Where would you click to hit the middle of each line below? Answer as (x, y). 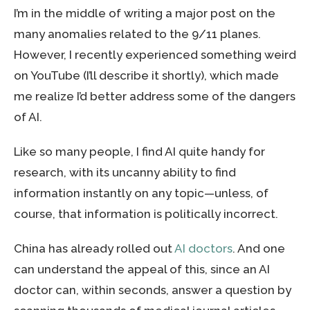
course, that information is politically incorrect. (146, 214)
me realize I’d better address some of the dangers (155, 96)
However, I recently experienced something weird (155, 55)
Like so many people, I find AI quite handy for (139, 152)
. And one (259, 248)
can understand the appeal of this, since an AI (142, 269)
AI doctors (203, 248)
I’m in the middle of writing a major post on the (145, 13)
